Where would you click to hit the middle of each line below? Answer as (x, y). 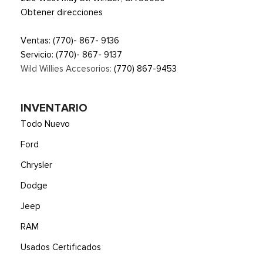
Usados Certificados (61, 247)
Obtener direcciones (62, 12)
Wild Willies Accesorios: (67, 69)
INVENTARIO (54, 108)
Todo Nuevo (45, 124)
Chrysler (36, 165)
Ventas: (37, 41)
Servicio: (38, 55)
